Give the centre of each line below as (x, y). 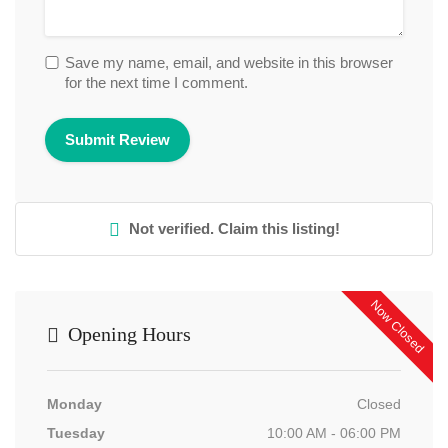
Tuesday (76, 433)
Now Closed (397, 327)
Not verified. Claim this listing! (232, 228)
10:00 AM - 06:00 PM (334, 433)
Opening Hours (127, 334)
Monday (74, 404)
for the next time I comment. (156, 82)
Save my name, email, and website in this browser (229, 62)
